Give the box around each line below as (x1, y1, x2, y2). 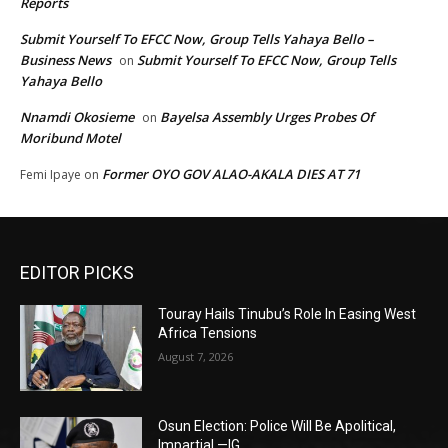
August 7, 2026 (158, 349, 234, 365)
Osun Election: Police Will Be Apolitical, (158, 417, 397, 434)
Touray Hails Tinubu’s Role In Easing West (158, 306, 417, 323)
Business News (20, 51, 111, 70)
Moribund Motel (20, 129, 121, 148)
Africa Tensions (158, 325, 258, 342)
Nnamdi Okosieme (20, 108, 134, 127)
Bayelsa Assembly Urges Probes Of (160, 108, 374, 127)
